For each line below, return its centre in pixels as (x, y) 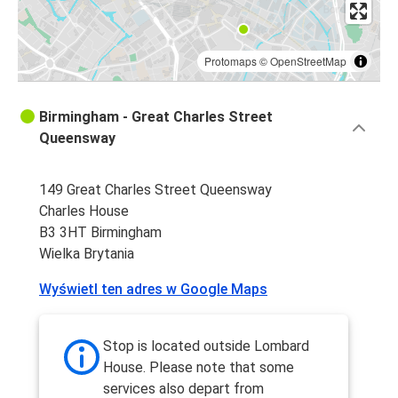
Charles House (84, 211)
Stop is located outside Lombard (206, 346)
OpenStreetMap (308, 61)
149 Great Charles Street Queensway (155, 190)
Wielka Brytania (87, 254)
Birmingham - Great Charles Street (156, 117)
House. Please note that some (199, 368)
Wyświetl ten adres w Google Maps (153, 290)
